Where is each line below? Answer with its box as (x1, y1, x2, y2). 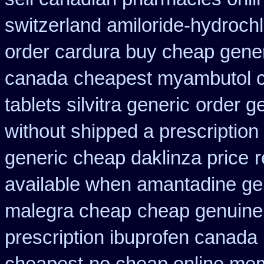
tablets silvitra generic (5, 94, 190, 115)
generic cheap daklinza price (5, 147, 249, 169)
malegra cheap (5, 200, 131, 222)
